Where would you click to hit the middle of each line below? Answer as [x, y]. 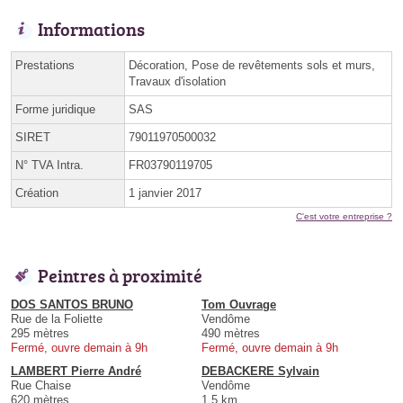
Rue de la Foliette [57, 319]
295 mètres [40, 334]
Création [37, 193]
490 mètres [231, 334]
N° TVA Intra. [49, 166]
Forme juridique [55, 110]
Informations [91, 29]
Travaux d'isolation [177, 82]
